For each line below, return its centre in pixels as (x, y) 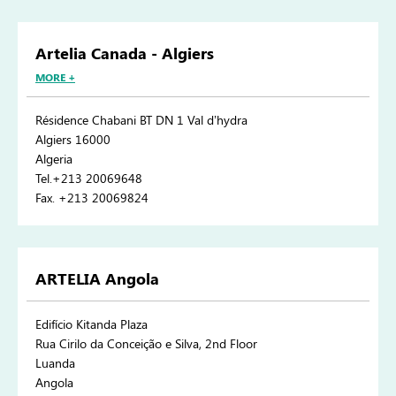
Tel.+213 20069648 (89, 179)
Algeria (54, 159)
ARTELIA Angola (97, 279)
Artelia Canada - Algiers (125, 53)
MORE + (55, 77)
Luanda (55, 363)
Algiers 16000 (73, 140)
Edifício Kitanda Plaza (91, 324)
